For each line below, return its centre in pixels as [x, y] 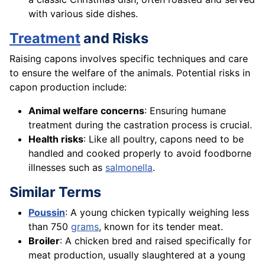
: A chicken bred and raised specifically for [156, 241]
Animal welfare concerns [86, 111]
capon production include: [68, 87]
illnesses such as [67, 168]
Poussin [47, 213]
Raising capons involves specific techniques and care [129, 59]
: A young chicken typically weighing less [157, 213]
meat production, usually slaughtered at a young [137, 255]
